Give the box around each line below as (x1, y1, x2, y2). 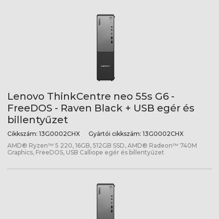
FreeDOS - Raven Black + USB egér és (7, 102, 195, 114)
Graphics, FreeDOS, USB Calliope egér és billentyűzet (7, 149, 164, 156)
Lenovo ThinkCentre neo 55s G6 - (7, 90, 175, 102)
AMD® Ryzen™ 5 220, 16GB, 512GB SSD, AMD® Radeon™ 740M (7, 142, 197, 149)
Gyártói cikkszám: (88, 130, 141, 137)
